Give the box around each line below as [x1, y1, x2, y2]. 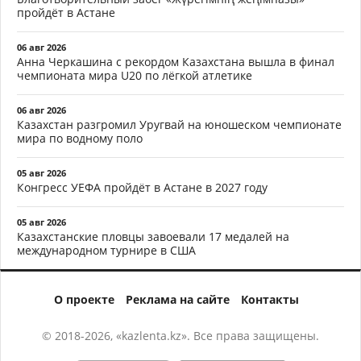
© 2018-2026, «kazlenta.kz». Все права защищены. [42, 328, 319, 344]
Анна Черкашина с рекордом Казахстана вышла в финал [17, 54, 334, 70]
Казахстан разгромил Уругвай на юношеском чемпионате [17, 117, 342, 133]
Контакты [241, 292, 299, 308]
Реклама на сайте [126, 292, 230, 308]
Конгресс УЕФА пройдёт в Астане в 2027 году [17, 180, 268, 196]
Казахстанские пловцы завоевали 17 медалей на [17, 229, 289, 245]
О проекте [54, 292, 114, 308]
